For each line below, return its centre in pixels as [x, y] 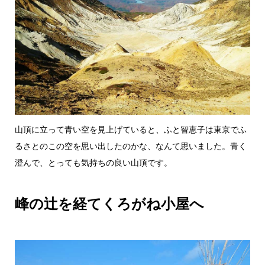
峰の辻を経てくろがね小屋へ [109, 203]
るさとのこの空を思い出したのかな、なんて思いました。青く [130, 146]
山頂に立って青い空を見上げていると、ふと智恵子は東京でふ [130, 129]
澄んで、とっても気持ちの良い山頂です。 [93, 162]
